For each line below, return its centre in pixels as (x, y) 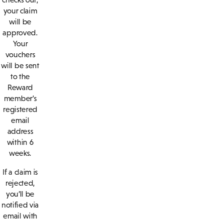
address (20, 131)
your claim (20, 10)
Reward (20, 87)
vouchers (20, 54)
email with (20, 216)
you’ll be (20, 194)
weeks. (20, 153)
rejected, (20, 183)
